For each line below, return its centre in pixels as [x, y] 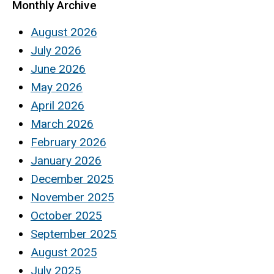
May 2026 [57, 87]
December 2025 [72, 179]
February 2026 [68, 142]
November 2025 [72, 197]
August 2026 [64, 32]
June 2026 [58, 68]
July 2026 [56, 50]
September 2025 [74, 234]
